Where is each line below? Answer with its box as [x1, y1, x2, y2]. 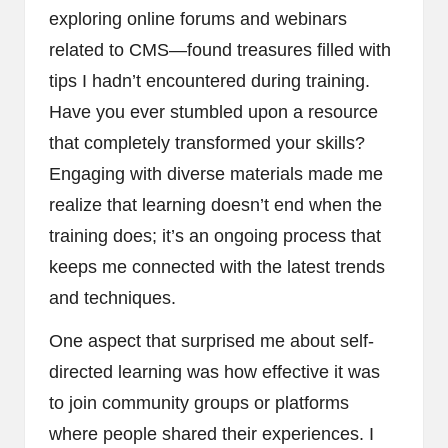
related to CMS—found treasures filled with [49, 39, 391, 60]
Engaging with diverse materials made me [49, 163, 383, 184]
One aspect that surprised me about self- [49, 330, 374, 351]
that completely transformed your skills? [49, 132, 365, 153]
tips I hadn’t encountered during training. [49, 70, 370, 91]
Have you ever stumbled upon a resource [49, 101, 378, 122]
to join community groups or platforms [49, 392, 349, 413]
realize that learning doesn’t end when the [49, 194, 382, 215]
